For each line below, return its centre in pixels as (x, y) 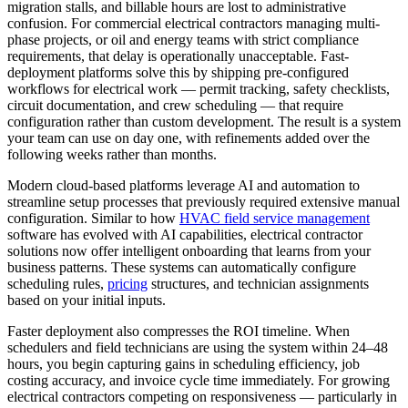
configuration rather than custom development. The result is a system (204, 122)
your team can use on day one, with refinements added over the (189, 138)
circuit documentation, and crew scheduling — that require (175, 106)
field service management (297, 219)
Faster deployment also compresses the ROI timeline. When (178, 331)
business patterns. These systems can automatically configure (182, 268)
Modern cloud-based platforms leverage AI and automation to (184, 186)
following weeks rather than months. (112, 155)
